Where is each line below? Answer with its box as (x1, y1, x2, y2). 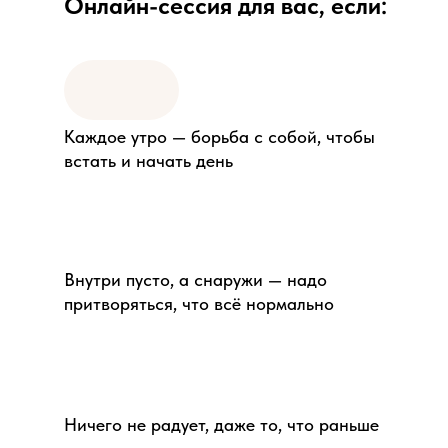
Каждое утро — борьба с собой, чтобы (64, 126, 375, 147)
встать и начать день (64, 150, 233, 171)
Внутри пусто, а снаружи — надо (64, 269, 327, 290)
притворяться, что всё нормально (64, 293, 334, 314)
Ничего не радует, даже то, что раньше (64, 414, 379, 435)
